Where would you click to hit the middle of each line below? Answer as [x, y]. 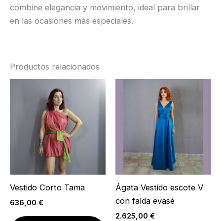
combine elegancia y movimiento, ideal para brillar [105, 7]
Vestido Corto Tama [47, 188]
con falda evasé [145, 201]
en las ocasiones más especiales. [72, 20]
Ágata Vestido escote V [159, 188]
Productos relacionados [55, 66]
